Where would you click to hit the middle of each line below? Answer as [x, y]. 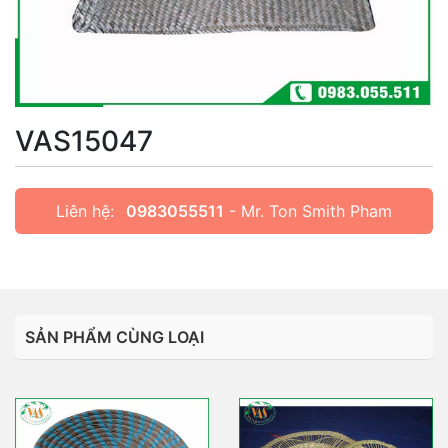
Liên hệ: [85, 211]
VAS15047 [84, 141]
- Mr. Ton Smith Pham [308, 211]
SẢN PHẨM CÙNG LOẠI [114, 337]
